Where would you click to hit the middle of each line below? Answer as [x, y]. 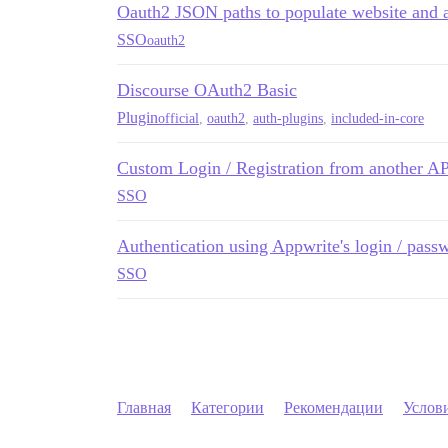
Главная [144, 407]
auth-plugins [288, 118]
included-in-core [377, 118]
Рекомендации [333, 407]
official [178, 118]
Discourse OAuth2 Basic [207, 90]
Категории [227, 407]
